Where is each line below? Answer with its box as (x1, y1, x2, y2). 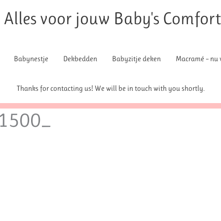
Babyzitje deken (112, 54, 161, 63)
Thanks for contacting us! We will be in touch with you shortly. (16, 84, 205, 93)
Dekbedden (63, 54, 97, 63)
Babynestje (14, 54, 48, 63)
